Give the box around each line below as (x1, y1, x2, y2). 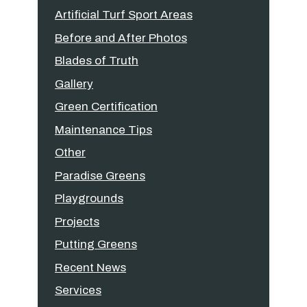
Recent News (55, 260, 126, 274)
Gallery (55, 77, 93, 90)
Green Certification (55, 100, 158, 113)
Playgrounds (55, 192, 123, 205)
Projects (55, 214, 99, 228)
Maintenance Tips (55, 123, 152, 136)
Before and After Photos (55, 31, 187, 45)
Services (55, 284, 101, 297)
